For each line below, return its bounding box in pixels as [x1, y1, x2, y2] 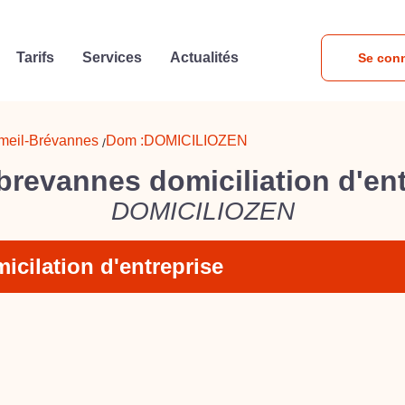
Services [82, 50, 143, 65]
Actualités [170, 50, 240, 65]
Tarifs [15, 50, 54, 65]
